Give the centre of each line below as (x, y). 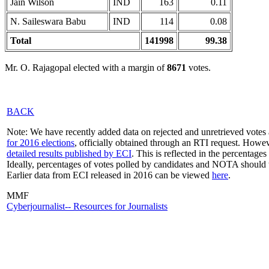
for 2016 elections (41, 143)
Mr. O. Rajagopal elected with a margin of (86, 68)
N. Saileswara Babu (48, 21)
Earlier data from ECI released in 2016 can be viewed (109, 175)
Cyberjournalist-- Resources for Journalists (87, 206)
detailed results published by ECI (69, 153)
